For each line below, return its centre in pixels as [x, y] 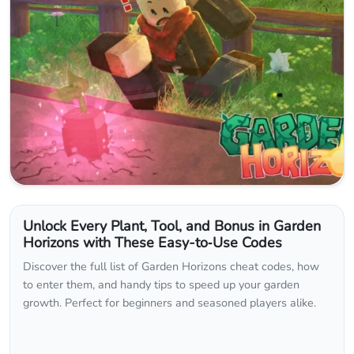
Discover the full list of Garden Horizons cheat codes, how [171, 267]
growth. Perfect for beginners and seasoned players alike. [169, 303]
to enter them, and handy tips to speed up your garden [161, 285]
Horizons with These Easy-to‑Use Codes [153, 243]
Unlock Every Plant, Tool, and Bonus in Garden [172, 226]
